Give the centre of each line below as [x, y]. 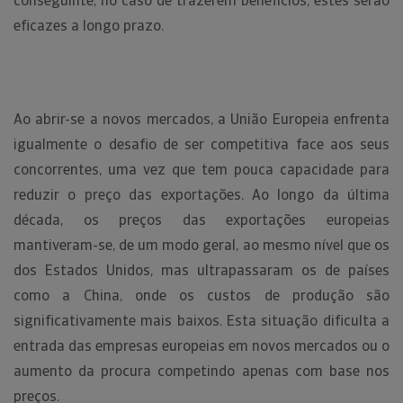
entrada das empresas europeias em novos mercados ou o [201, 346]
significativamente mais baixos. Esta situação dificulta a [201, 321]
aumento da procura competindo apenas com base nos [201, 371]
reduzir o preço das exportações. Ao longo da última [201, 195]
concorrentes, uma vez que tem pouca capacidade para [201, 170]
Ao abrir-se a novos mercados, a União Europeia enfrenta [201, 119]
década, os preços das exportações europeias [201, 220]
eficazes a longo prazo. [90, 26]
